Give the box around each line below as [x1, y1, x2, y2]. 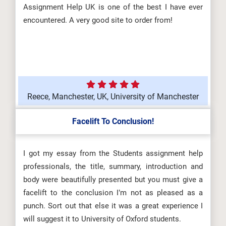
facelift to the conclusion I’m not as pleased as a [23, 188, 203, 197]
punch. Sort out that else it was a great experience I [23, 201, 203, 210]
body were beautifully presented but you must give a [23, 175, 203, 184]
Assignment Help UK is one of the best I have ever [23, 3, 203, 12]
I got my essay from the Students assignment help [23, 149, 203, 158]
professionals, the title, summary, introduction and [23, 162, 203, 171]
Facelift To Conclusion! [72, 117, 154, 126]
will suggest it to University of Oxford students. [23, 214, 181, 223]
